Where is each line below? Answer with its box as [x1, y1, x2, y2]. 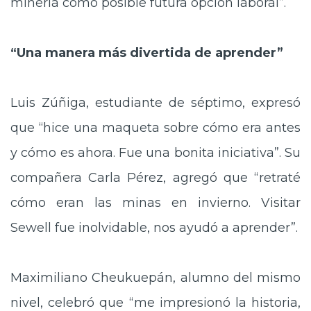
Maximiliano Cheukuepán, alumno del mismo [10, 270, 301, 285]
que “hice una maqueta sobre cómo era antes [10, 120, 301, 135]
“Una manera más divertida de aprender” [10, 45, 283, 60]
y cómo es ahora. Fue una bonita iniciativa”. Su [10, 145, 301, 160]
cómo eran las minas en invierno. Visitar [10, 195, 301, 210]
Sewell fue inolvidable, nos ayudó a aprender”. [10, 220, 298, 235]
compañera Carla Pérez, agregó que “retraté [10, 170, 301, 185]
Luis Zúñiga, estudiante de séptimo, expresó [10, 95, 301, 110]
